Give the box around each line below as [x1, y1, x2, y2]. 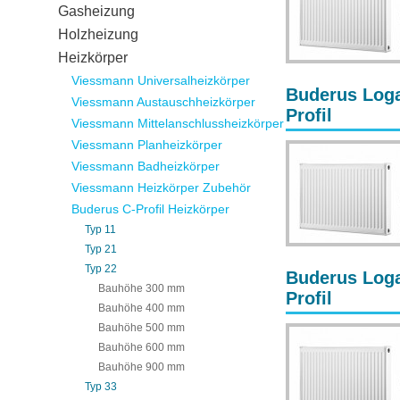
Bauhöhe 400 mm [98, 302, 185, 314]
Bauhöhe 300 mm [98, 282, 185, 295]
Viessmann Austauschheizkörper [71, 95, 255, 109]
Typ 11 [85, 223, 116, 236]
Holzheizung [58, 27, 138, 42]
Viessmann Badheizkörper [71, 159, 220, 173]
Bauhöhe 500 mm [98, 321, 185, 334]
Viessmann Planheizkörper [71, 137, 222, 152]
